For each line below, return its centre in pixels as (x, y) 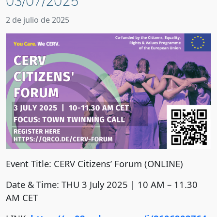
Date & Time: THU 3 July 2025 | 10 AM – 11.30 (102, 184)
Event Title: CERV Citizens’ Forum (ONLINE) (94, 163)
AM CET (22, 197)
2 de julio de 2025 (38, 20)
